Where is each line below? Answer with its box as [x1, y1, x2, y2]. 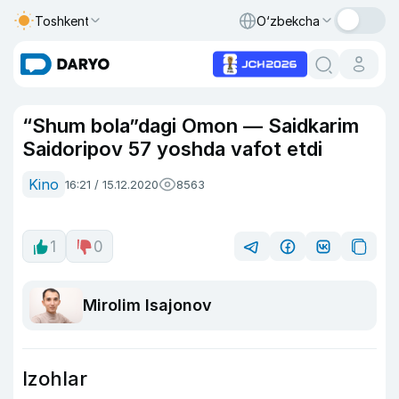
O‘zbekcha [256, 12, 320, 28]
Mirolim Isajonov [83, 296, 212, 315]
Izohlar [22, 366, 87, 390]
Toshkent [35, 12, 90, 28]
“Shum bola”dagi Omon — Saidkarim [22, 114, 359, 137]
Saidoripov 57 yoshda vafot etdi [22, 137, 322, 160]
